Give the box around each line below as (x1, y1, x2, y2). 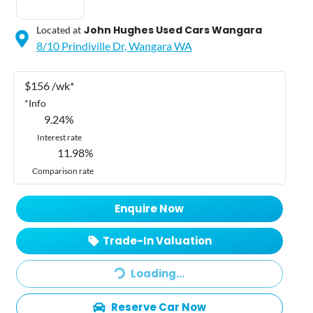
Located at (36, 23, 81, 36)
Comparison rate (32, 165, 94, 176)
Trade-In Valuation (102, 233, 212, 248)
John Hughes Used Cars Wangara (84, 22, 262, 37)
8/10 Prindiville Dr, (36, 38, 129, 52)
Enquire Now (115, 201, 184, 216)
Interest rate (36, 131, 82, 143)
